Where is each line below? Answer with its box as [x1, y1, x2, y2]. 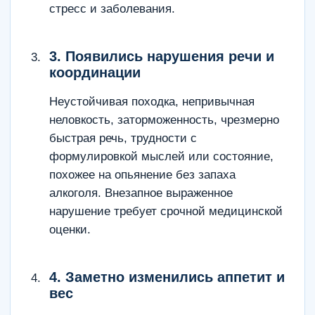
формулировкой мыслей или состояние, [49, 150, 274, 163]
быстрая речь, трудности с [49, 131, 197, 145]
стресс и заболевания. [49, 2, 175, 15]
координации [49, 65, 141, 80]
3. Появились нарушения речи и [49, 49, 274, 64]
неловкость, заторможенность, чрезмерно [49, 113, 279, 127]
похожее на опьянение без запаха [49, 168, 236, 181]
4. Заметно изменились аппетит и [49, 269, 285, 285]
